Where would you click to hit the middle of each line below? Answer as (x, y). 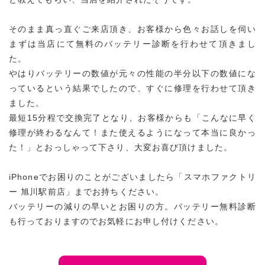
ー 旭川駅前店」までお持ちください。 (87, 192)
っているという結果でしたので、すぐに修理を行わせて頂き (132, 88)
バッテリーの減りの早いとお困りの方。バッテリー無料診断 (132, 206)
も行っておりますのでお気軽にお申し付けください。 (116, 221)
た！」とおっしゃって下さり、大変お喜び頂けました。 (121, 147)
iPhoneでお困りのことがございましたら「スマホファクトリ (132, 177)
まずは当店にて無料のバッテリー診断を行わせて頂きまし (132, 44)
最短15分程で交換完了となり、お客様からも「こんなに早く (132, 118)
